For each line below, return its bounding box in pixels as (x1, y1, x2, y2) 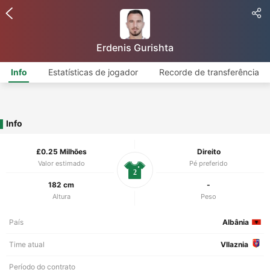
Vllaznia (221, 240, 248, 249)
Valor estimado (37, 159, 85, 168)
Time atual (9, 240, 45, 249)
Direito (196, 147, 221, 156)
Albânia (222, 218, 249, 227)
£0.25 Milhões (36, 147, 87, 156)
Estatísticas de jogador (48, 67, 138, 77)
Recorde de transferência (159, 67, 260, 77)
